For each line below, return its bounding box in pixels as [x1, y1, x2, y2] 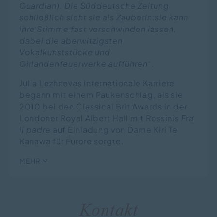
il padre [19, 124, 51, 135]
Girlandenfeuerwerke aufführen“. [19, 59, 155, 69]
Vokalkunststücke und [19, 47, 110, 57]
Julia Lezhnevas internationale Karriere [19, 78, 175, 88]
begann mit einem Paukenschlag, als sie [19, 90, 183, 100]
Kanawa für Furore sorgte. [19, 136, 124, 146]
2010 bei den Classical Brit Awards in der [19, 101, 187, 111]
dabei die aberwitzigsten [19, 35, 123, 46]
